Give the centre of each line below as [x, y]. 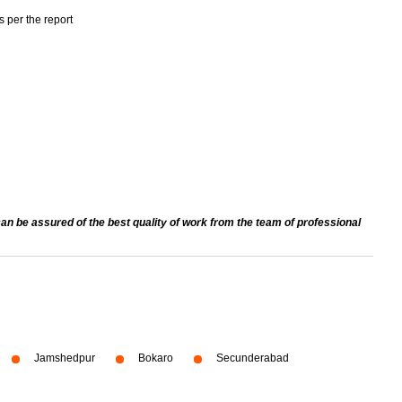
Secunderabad [253, 358]
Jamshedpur [65, 358]
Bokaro [156, 358]
